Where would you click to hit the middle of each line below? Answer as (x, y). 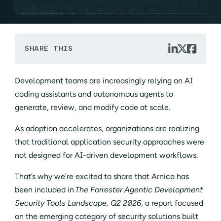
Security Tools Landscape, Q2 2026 (78, 203)
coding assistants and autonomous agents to (94, 94)
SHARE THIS (49, 49)
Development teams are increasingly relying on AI (104, 80)
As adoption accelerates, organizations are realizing (107, 128)
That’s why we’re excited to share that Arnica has (102, 176)
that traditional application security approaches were (110, 142)
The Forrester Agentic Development (139, 189)
